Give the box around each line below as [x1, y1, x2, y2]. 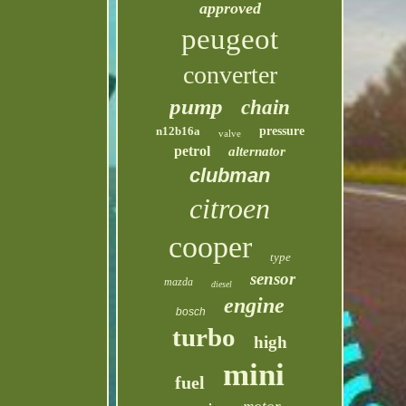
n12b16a [155, 124, 200, 138]
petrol [174, 143, 211, 159]
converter [182, 61, 277, 89]
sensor [250, 269, 296, 288]
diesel [211, 279, 233, 289]
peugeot [181, 23, 279, 55]
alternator [228, 144, 286, 159]
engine [223, 294, 285, 317]
